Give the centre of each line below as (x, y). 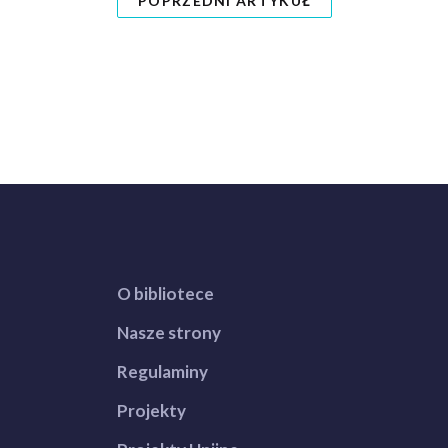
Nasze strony (169, 332)
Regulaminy (162, 371)
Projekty (151, 410)
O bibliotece (165, 293)
